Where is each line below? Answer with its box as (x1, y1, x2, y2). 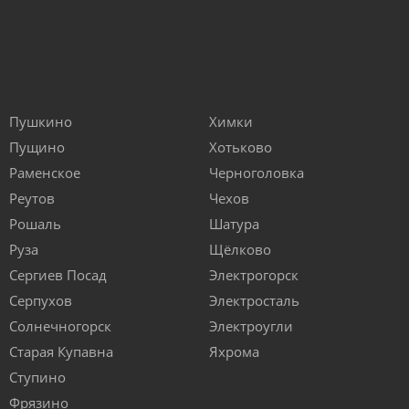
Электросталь (209, 291, 299, 310)
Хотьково (209, 138, 272, 157)
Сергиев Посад (9, 266, 107, 285)
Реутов (9, 189, 55, 208)
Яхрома (209, 342, 259, 362)
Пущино (9, 138, 65, 157)
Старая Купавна (9, 342, 113, 362)
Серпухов (9, 291, 72, 310)
